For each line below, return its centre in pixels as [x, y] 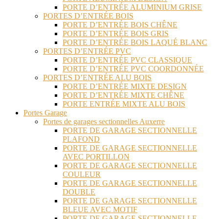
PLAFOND [81, 139]
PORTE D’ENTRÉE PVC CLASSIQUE [127, 60]
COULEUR [82, 175]
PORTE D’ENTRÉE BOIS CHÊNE [120, 25]
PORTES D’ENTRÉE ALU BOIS [97, 78]
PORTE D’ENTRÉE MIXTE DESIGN [125, 87]
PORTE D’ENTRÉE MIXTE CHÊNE [123, 95]
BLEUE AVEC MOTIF [100, 210]
